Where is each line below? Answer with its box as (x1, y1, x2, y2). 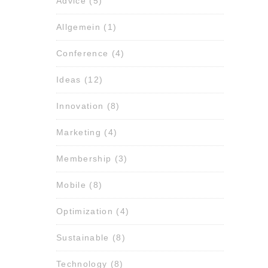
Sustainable (56, 233, 109, 243)
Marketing (56, 127, 101, 138)
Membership (56, 154, 112, 164)
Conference (56, 48, 109, 59)
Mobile (56, 180, 86, 190)
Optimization (56, 206, 113, 217)
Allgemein (56, 22, 100, 32)
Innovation (56, 101, 104, 111)
